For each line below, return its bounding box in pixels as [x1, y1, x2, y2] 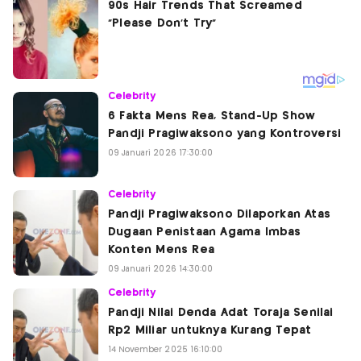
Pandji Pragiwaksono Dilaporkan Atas [108, 209, 330, 220]
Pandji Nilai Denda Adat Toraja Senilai [108, 307, 334, 318]
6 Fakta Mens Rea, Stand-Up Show [108, 110, 316, 122]
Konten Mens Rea [108, 244, 214, 255]
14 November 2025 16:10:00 [108, 346, 222, 354]
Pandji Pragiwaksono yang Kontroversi [108, 128, 346, 139]
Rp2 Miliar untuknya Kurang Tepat [108, 325, 316, 336]
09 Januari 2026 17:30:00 [108, 149, 213, 157]
